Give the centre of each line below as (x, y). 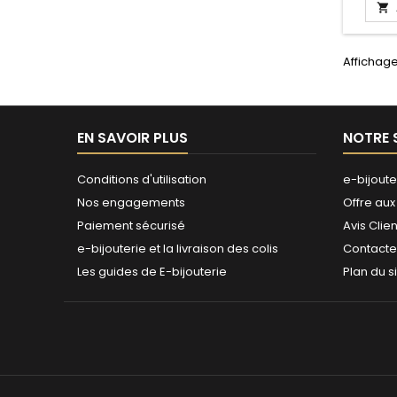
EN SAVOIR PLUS (132, 138)
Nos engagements (131, 202)
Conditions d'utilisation (142, 179)
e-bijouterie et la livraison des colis (178, 249)
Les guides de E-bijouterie (152, 272)
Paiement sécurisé (131, 226)
